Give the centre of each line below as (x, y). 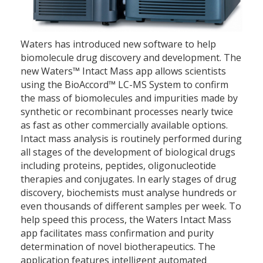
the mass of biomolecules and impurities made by (129, 98)
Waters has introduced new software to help (118, 44)
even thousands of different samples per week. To (131, 206)
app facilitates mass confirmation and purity (117, 233)
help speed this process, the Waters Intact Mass (126, 220)
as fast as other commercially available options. (124, 125)
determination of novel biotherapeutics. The (118, 247)
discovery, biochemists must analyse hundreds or (129, 193)
